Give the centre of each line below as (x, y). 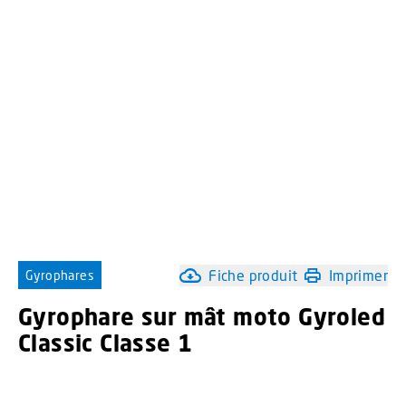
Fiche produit (253, 275)
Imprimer (358, 275)
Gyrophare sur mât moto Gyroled (202, 317)
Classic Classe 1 (106, 343)
